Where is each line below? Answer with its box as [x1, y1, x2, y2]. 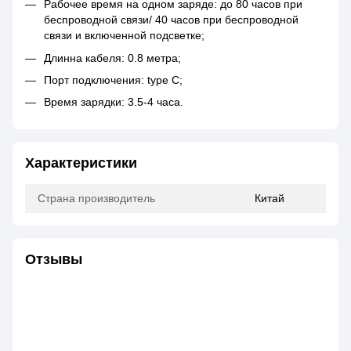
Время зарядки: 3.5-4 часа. [44, 96, 183, 109]
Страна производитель [38, 191, 155, 204]
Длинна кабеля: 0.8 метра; [44, 51, 181, 64]
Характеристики [25, 154, 137, 171]
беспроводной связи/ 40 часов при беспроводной [44, 13, 299, 27]
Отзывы [25, 251, 82, 267]
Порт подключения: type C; [44, 74, 183, 87]
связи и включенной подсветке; [44, 29, 204, 42]
